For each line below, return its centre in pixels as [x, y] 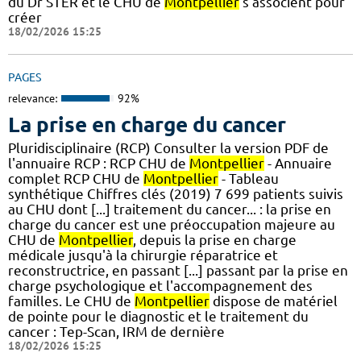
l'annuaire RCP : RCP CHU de [99, 164]
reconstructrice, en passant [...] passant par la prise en [178, 271]
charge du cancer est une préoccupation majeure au [172, 225]
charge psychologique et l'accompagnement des [160, 286]
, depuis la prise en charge [215, 240]
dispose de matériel [274, 301]
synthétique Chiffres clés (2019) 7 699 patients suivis [176, 194]
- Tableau [249, 179]
